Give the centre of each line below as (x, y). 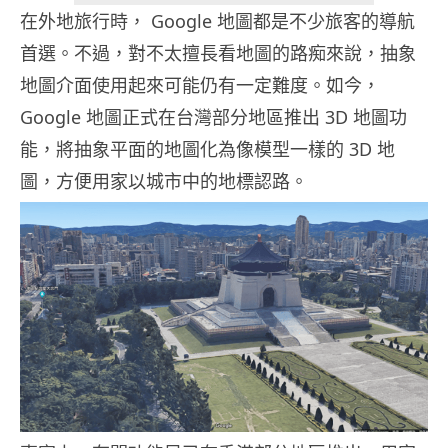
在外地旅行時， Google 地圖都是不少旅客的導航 (217, 21)
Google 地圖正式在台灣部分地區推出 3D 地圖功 (213, 117)
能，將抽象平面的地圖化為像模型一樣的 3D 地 (207, 149)
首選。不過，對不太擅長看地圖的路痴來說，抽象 (218, 53)
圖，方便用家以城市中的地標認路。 (164, 181)
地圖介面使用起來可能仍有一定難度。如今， (200, 85)
